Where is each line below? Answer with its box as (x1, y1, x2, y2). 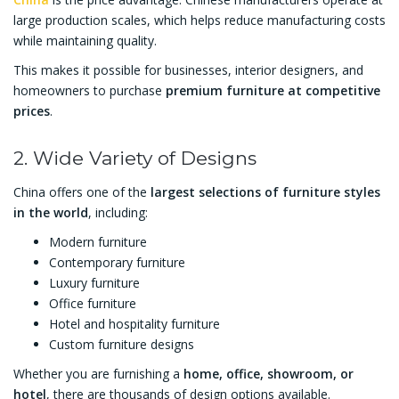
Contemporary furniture (49, 254, 185, 272)
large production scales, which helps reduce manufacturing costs (13, 12, 386, 29)
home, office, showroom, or (183, 365, 354, 383)
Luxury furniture (49, 274, 140, 292)
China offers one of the (13, 183, 151, 201)
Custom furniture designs (49, 336, 194, 354)
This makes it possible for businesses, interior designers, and (13, 61, 363, 79)
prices (13, 102, 50, 120)
